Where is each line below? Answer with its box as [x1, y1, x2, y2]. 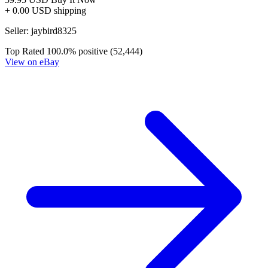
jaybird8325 [31, 25, 77, 36]
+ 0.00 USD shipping [5, 5, 86, 16]
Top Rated [5, 45, 44, 56]
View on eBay [5, 56, 59, 67]
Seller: [5, 25, 31, 36]
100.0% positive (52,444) [47, 45, 142, 56]
